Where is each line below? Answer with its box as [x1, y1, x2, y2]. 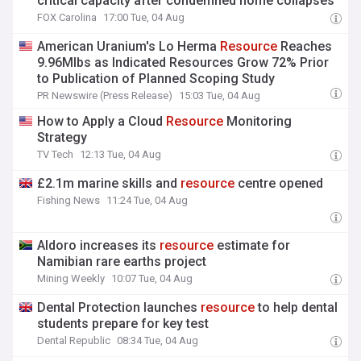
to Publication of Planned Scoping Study [37, 71, 276, 86]
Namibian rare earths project [37, 254, 207, 269]
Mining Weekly [37, 272, 106, 284]
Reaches [277, 39, 333, 54]
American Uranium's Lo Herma [37, 39, 221, 54]
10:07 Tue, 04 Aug [111, 272, 193, 284]
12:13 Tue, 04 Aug [80, 148, 162, 160]
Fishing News [37, 194, 101, 206]
